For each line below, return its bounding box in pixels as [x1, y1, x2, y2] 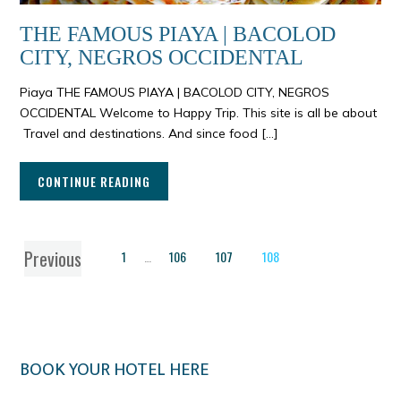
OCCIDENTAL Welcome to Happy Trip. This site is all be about [20, 105, 378, 122]
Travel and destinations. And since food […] [20, 125, 278, 142]
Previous [24, 245, 82, 273]
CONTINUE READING [38, 172, 151, 192]
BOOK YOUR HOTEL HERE [20, 354, 209, 386]
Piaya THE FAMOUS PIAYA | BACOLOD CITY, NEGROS [20, 84, 330, 101]
